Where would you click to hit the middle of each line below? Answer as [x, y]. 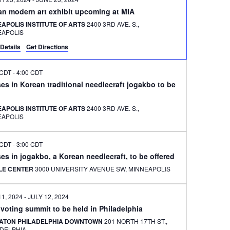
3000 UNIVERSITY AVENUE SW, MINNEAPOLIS [150, 169]
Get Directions [47, 47]
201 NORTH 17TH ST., [136, 221]
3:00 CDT [30, 144]
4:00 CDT [30, 72]
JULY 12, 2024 [49, 196]
